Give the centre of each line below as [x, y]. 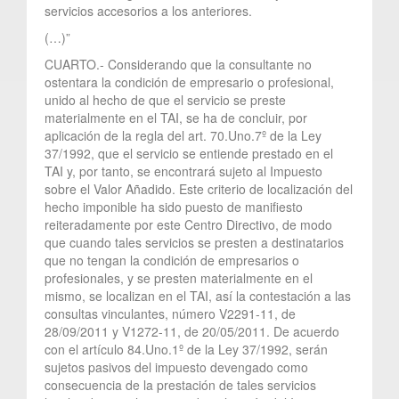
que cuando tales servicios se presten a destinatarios [194, 242]
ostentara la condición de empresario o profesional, [189, 81]
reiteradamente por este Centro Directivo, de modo [188, 224]
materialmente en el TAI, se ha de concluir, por [176, 117]
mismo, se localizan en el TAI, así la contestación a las [198, 295]
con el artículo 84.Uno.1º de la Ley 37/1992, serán [186, 349]
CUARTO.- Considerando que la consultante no [178, 64]
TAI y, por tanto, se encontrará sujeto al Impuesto [183, 171]
